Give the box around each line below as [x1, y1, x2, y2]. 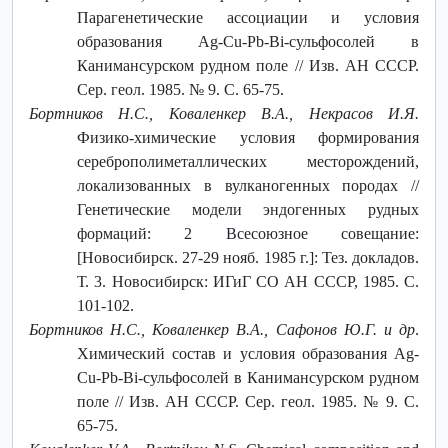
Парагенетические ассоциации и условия [77, 8, 419, 26]
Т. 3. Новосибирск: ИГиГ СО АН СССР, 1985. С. [77, 272, 419, 290]
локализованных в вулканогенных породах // [77, 176, 419, 194]
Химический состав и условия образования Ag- [77, 344, 419, 362]
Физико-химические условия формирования [77, 128, 419, 146]
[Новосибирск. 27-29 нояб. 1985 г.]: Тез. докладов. [77, 248, 419, 266]
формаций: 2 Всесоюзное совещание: [77, 224, 419, 242]
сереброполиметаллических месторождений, [77, 152, 419, 170]
